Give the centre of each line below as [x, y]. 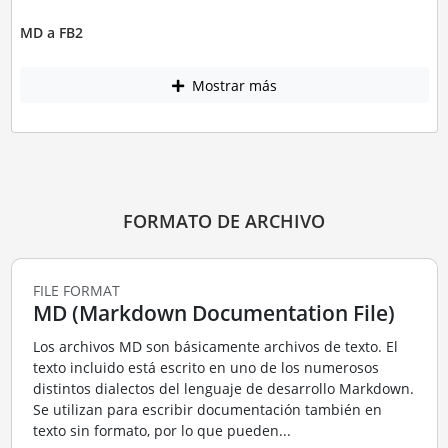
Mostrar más [232, 85]
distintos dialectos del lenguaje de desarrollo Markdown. [223, 389]
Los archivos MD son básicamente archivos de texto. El [215, 347]
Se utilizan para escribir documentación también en [207, 410]
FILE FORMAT [76, 290]
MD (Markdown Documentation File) [213, 312]
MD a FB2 [51, 33]
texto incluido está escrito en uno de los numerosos [205, 368]
